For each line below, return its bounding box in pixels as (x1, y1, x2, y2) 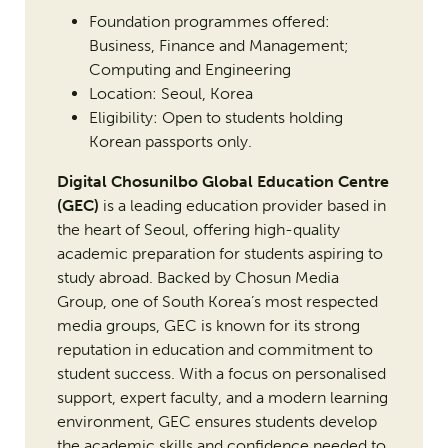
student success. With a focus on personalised (56, 364, 386, 384)
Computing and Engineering (88, 60, 291, 80)
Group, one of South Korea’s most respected (56, 292, 378, 312)
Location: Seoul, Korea (88, 84, 253, 104)
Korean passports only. (88, 132, 252, 152)
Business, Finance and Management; (88, 36, 349, 56)
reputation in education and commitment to (56, 340, 373, 360)
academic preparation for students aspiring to (56, 244, 383, 264)
